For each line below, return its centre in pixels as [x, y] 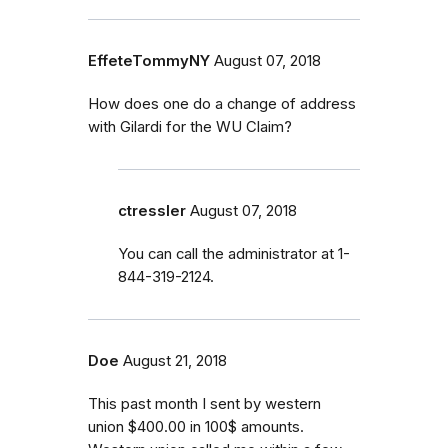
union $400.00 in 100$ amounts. [196, 426]
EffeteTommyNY [149, 60]
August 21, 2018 [175, 360]
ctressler [152, 210]
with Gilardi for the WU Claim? [190, 126]
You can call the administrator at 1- [234, 253]
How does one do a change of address [222, 103]
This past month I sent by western [204, 403]
